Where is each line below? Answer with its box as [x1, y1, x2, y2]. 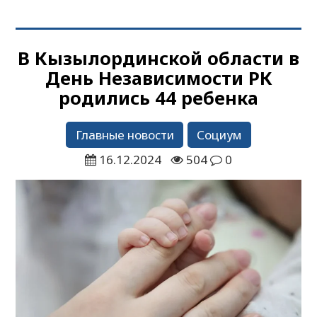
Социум [197, 126, 242, 143]
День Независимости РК [45, 65, 272, 90]
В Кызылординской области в [18, 45, 299, 70]
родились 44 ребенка [59, 85, 258, 110]
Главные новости [75, 126, 174, 143]
